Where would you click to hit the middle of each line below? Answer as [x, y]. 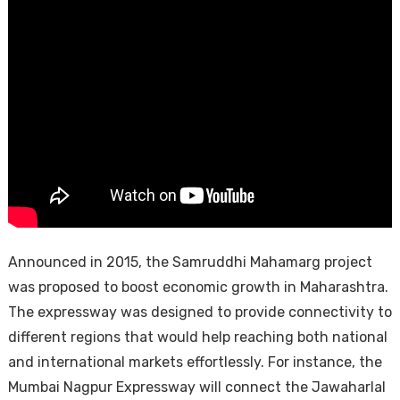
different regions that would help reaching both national [197, 337]
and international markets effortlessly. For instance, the [195, 362]
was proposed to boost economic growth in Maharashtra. [198, 287]
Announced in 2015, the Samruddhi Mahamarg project [190, 262]
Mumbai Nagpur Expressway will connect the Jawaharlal [196, 387]
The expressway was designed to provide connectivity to [200, 312]
